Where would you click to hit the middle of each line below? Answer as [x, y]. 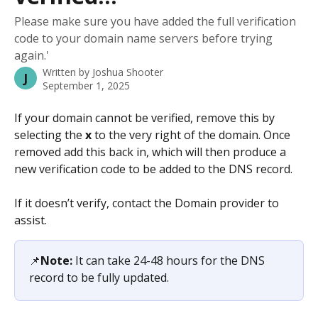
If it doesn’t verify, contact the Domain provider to [148, 203]
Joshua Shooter [128, 72]
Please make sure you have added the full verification [155, 21]
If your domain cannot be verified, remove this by [146, 118]
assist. [31, 220]
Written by [67, 72]
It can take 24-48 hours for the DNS [170, 261]
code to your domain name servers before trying [143, 38]
